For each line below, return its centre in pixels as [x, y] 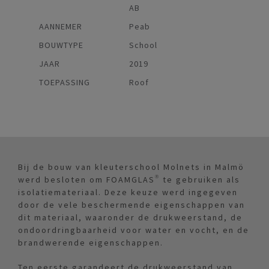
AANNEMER [61, 27]
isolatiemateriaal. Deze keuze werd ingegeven [128, 192]
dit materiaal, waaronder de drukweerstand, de [130, 218]
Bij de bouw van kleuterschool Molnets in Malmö [131, 167]
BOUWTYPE [61, 45]
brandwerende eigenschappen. [91, 243]
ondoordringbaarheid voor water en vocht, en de [134, 230]
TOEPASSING [65, 83]
